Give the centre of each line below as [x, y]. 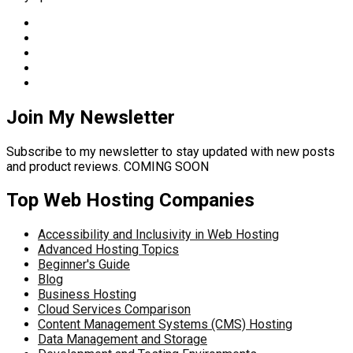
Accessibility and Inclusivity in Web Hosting [158, 235]
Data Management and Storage [123, 340]
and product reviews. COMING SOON [108, 166]
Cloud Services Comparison [114, 310]
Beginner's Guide [84, 265]
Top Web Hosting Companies [130, 201]
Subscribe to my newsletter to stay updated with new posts [171, 151]
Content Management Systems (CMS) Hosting [165, 325]
